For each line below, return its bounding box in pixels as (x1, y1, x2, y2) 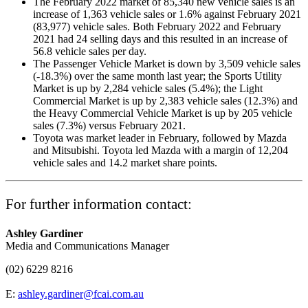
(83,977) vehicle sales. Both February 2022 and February (33, 20, 281, 32)
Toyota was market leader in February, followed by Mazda (33, 131, 287, 144)
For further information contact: (5, 195, 192, 212)
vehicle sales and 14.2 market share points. (33, 156, 220, 168)
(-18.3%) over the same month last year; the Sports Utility (33, 69, 282, 82)
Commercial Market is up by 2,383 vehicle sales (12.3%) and (33, 94, 298, 107)
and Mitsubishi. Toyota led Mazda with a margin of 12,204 (33, 144, 288, 156)
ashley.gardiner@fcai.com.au (18, 287, 144, 300)
